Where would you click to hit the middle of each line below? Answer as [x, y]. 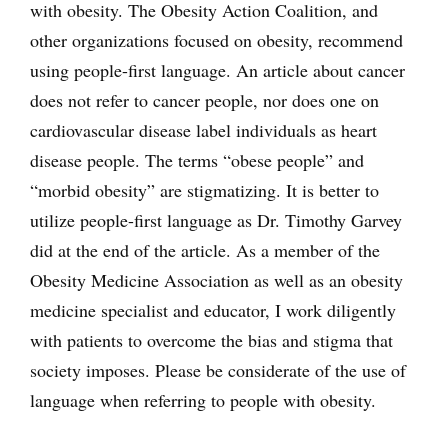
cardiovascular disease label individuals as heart [203, 130]
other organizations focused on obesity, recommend [216, 40]
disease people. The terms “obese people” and [197, 160]
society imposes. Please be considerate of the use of [218, 370]
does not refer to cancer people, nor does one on [204, 100]
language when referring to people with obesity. [203, 400]
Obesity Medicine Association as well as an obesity [216, 280]
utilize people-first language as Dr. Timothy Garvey [216, 220]
